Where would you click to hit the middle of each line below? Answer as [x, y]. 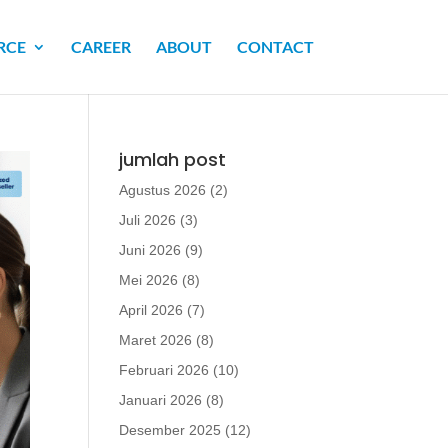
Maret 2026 [156, 340]
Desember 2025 [170, 430]
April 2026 [151, 310]
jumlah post [173, 159]
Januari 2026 [161, 400]
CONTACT [275, 46]
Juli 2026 [148, 220]
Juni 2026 [150, 250]
